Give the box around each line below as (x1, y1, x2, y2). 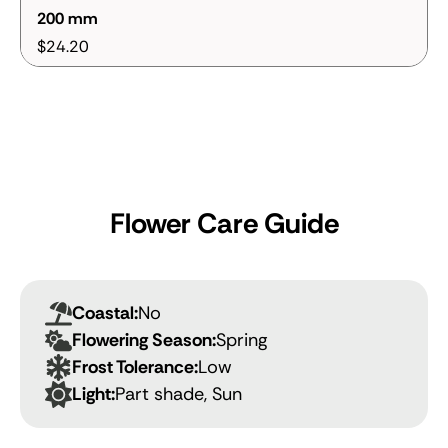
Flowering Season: (72, 328, 216, 352)
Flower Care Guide (109, 205, 339, 242)
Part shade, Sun (115, 382, 242, 406)
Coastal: (72, 301, 138, 325)
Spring (216, 328, 268, 352)
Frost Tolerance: (72, 355, 198, 379)
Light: (72, 382, 115, 406)
